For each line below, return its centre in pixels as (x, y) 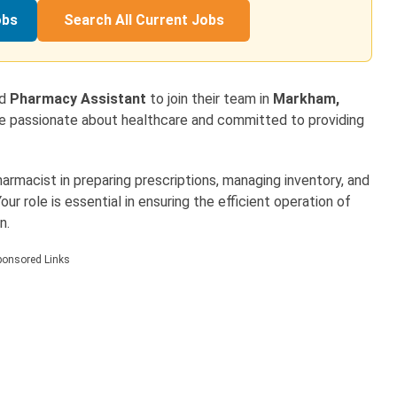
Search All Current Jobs (144, 20)
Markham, (306, 99)
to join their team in (210, 99)
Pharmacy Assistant (78, 99)
